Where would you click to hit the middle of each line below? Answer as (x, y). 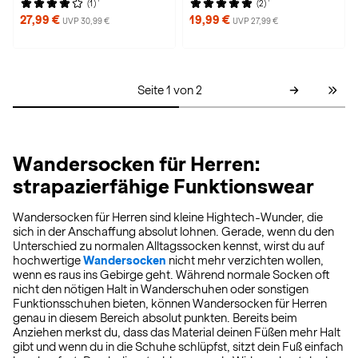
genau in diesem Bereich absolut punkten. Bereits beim (155, 318)
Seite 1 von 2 (169, 90)
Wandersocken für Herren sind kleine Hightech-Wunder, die (168, 217)
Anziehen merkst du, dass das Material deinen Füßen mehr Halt (177, 332)
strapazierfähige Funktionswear (163, 186)
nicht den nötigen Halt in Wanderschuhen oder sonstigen (161, 289)
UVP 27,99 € (255, 21)
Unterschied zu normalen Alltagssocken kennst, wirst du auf (169, 246)
